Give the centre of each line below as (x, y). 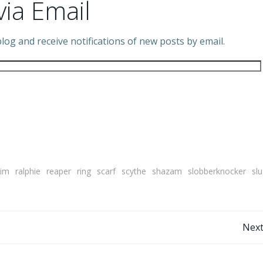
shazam (167, 171)
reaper (59, 171)
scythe (134, 171)
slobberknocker (217, 171)
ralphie (28, 171)
